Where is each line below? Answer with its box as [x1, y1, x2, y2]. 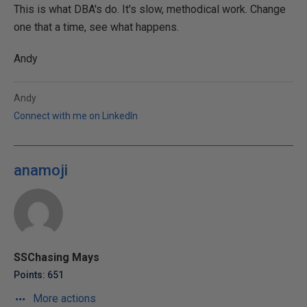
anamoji [14, 162, 68, 179]
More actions [30, 292, 96, 305]
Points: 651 [14, 269, 64, 280]
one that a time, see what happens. [14, 21, 179, 34]
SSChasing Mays [14, 251, 99, 264]
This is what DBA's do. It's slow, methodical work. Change [14, 3, 286, 16]
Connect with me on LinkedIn [14, 110, 138, 121]
